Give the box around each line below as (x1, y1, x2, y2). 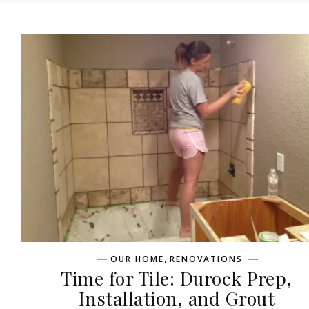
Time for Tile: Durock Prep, (61, 266, 292, 291)
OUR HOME (110, 253, 164, 266)
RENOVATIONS (170, 253, 243, 266)
